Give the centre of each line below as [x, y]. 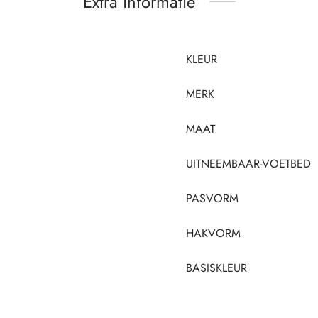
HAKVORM [213, 233]
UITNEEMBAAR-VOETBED [248, 163]
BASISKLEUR [216, 268]
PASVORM [212, 198]
